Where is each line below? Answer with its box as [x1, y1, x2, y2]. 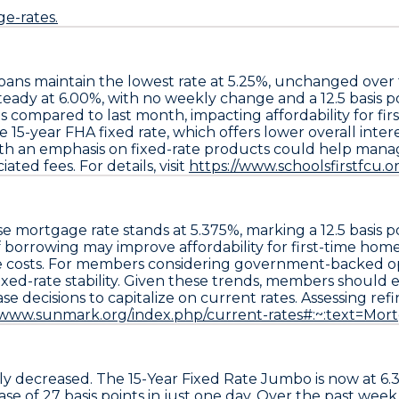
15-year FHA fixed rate [12, 123, 167, 141]
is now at [312, 370, 380, 387]
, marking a [240, 221, 321, 239]
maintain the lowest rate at [30, 72, 228, 90]
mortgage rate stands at [12, 221, 191, 239]
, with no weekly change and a [102, 89, 321, 107]
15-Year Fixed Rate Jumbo [128, 370, 312, 387]
